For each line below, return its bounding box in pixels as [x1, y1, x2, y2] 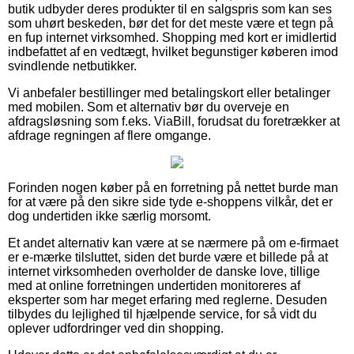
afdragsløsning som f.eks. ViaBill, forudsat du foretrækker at [8, 114, 340, 128]
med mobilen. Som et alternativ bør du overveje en [8, 100, 289, 114]
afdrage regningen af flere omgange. [8, 128, 211, 142]
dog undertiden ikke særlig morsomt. [8, 209, 211, 223]
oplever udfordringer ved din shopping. [8, 321, 224, 335]
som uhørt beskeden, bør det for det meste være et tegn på [8, 16, 333, 30]
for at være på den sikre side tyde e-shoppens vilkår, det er [8, 194, 333, 209]
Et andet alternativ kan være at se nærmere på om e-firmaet [8, 235, 338, 250]
